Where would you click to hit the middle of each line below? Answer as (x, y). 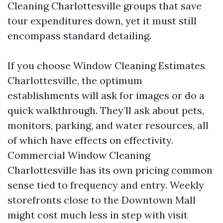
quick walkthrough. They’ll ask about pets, (106, 110)
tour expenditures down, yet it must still (102, 20)
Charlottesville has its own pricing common (110, 170)
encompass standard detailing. (79, 35)
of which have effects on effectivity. (90, 140)
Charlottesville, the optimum (75, 80)
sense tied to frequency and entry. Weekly (106, 185)
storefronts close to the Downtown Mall (102, 200)
